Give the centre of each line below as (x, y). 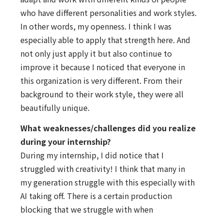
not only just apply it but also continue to (96, 53)
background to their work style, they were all (102, 94)
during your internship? (65, 142)
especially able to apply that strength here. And (105, 39)
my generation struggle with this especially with (107, 182)
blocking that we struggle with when (86, 209)
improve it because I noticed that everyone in (102, 67)
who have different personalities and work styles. (108, 12)
